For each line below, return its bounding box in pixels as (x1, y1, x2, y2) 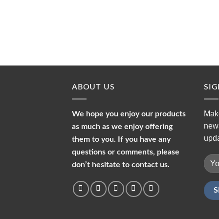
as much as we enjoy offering (72, 122, 173, 131)
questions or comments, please (72, 148, 179, 156)
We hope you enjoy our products (72, 109, 186, 118)
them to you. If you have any (72, 135, 171, 143)
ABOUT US (72, 83, 115, 91)
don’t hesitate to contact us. (72, 160, 170, 169)
